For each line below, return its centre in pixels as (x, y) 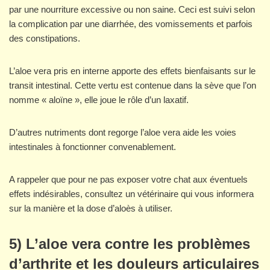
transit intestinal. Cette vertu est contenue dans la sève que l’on (133, 86)
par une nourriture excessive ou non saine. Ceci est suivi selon (132, 10)
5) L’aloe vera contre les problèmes (130, 244)
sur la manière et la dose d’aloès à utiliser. (91, 209)
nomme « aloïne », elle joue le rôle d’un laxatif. (99, 100)
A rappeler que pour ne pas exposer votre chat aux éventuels (128, 180)
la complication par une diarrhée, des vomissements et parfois (131, 24)
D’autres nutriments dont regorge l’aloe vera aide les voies (123, 133)
